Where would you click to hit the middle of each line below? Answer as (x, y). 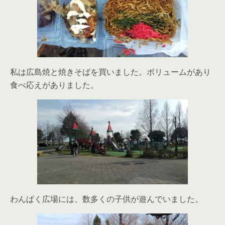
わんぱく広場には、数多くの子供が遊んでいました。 (106, 199)
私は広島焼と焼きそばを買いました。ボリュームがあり (110, 72)
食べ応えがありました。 (54, 85)
